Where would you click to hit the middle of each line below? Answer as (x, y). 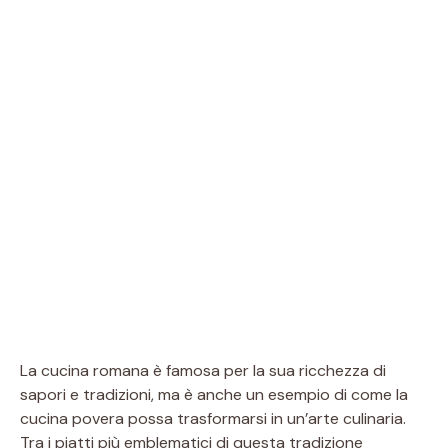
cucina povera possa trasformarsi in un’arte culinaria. (213, 418)
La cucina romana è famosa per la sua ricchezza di (203, 370)
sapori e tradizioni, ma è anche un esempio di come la (214, 394)
